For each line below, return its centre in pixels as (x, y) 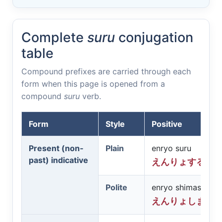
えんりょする (178, 162)
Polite (116, 187)
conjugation (154, 37)
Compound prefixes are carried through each (106, 71)
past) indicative (58, 160)
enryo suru (171, 148)
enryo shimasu (179, 187)
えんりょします (183, 201)
